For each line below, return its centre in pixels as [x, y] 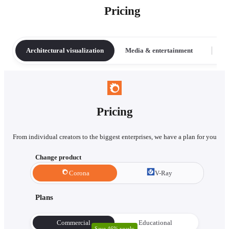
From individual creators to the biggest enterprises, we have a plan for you [114, 137]
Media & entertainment [159, 51]
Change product [58, 157]
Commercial [74, 222]
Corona [79, 173]
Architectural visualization [65, 51]
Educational [155, 222]
